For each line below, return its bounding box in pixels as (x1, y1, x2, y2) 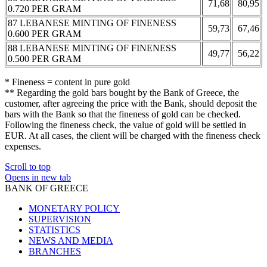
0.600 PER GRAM (8, 28, 81, 39)
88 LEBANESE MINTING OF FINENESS (8, 42, 176, 53)
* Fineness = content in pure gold (5, 76, 130, 87)
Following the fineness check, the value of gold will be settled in (5, 119, 246, 130)
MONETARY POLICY (29, 203, 120, 213)
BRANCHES (29, 246, 81, 256)
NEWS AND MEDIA (29, 235, 113, 246)
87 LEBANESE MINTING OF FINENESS (8, 17, 176, 28)
